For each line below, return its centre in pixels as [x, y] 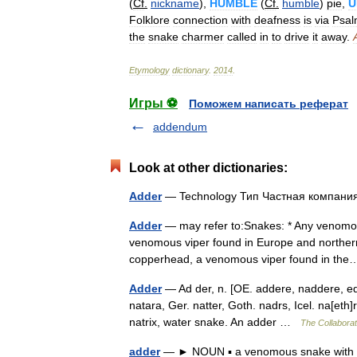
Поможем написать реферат [269, 104]
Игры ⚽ [153, 103]
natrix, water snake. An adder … [215, 322]
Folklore [149, 20]
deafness [277, 20]
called [242, 37]
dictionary [190, 70]
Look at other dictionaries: [208, 168]
